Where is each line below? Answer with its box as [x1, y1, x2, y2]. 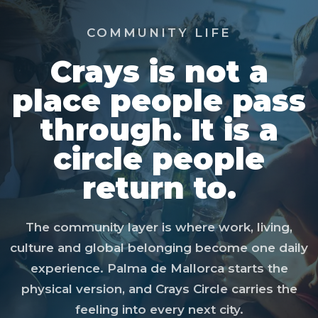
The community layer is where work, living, [26, 220, 292, 234]
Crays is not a [50, 53, 268, 90]
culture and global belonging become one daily [10, 241, 308, 255]
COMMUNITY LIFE [86, 26, 232, 40]
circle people [53, 141, 265, 177]
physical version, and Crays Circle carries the [21, 282, 297, 296]
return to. [82, 170, 236, 207]
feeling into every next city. [75, 302, 243, 317]
